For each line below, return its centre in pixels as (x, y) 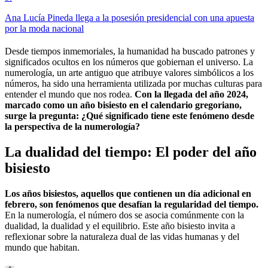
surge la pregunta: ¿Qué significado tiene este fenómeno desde (130, 116)
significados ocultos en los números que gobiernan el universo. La (129, 62)
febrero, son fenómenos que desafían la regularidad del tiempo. (132, 204)
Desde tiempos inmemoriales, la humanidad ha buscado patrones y (130, 51)
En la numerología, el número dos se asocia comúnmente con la (124, 215)
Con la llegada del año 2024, (190, 95)
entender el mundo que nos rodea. (68, 95)
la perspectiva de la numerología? (72, 127)
